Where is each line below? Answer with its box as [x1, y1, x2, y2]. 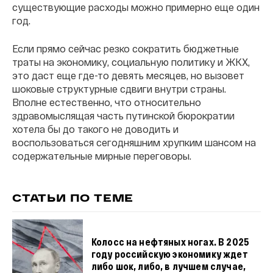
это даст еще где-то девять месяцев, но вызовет [12, 69, 244, 82]
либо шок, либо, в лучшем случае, [91, 260, 246, 272]
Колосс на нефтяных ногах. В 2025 [91, 235, 249, 247]
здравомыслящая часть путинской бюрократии [12, 110, 235, 122]
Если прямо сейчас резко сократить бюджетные [12, 43, 239, 55]
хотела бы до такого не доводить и [12, 123, 179, 135]
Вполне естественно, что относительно [12, 96, 201, 108]
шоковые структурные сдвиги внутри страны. [12, 83, 226, 95]
